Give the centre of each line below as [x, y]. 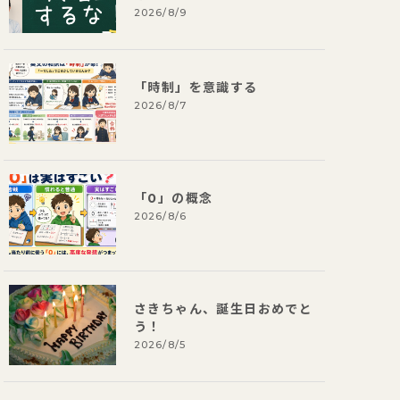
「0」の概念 [174, 198]
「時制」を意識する [196, 87]
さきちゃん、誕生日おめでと [224, 309]
